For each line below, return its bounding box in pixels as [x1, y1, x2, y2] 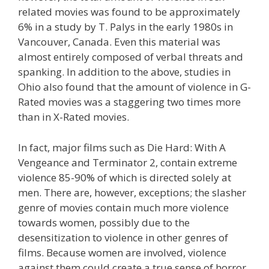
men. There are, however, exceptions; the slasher [18, 185, 246, 199]
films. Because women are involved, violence [18, 245, 226, 259]
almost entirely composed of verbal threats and [18, 50, 243, 64]
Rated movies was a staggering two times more [18, 95, 241, 109]
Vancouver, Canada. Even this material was [18, 35, 220, 49]
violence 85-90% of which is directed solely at [18, 170, 231, 184]
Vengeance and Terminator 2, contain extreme [18, 155, 237, 169]
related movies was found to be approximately [18, 5, 240, 19]
